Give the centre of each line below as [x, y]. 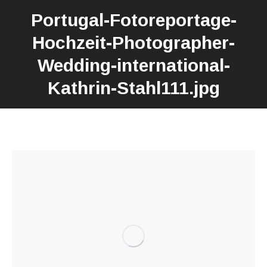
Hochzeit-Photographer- [133, 43]
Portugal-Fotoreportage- [133, 20]
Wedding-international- [133, 65]
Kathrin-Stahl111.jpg [133, 88]
